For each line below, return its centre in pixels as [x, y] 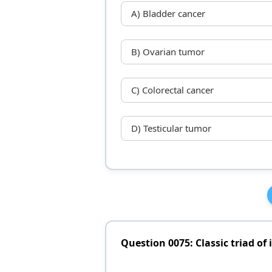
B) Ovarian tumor [168, 52]
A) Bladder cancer [168, 14]
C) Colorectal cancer [172, 90]
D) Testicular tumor [171, 128]
